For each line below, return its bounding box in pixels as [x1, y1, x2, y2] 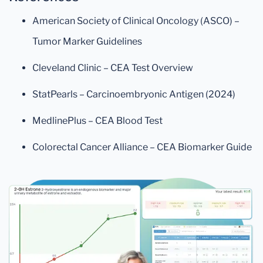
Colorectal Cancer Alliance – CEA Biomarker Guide [32, 141, 252, 153]
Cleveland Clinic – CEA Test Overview [32, 62, 193, 73]
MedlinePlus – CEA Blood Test [32, 115, 163, 126]
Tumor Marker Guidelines [32, 36, 142, 47]
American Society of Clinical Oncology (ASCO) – [32, 15, 240, 26]
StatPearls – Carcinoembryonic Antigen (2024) [32, 89, 235, 100]
